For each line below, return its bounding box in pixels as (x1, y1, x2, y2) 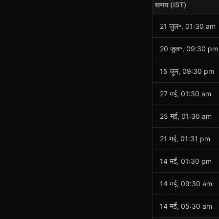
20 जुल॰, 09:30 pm (160, 44, 218, 53)
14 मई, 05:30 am (160, 202, 212, 210)
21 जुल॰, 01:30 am (160, 22, 216, 30)
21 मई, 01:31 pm (160, 134, 210, 143)
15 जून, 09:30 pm (160, 67, 214, 75)
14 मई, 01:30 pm (160, 157, 212, 165)
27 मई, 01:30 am (160, 89, 211, 98)
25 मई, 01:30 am (160, 112, 212, 120)
